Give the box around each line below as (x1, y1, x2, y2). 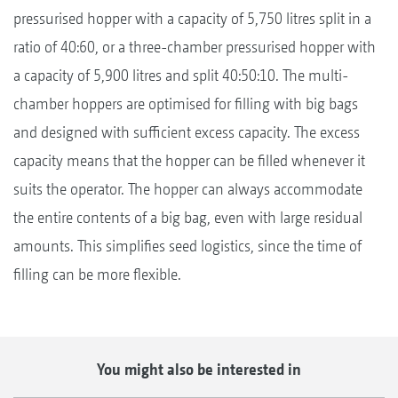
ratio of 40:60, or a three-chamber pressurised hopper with (13, 36, 376, 56)
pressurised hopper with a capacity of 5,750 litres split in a (13, 8, 371, 28)
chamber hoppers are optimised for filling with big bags (13, 93, 358, 113)
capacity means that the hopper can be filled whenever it (13, 150, 365, 170)
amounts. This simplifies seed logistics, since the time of (13, 235, 362, 255)
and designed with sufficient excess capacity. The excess (13, 122, 360, 141)
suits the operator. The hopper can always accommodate (13, 179, 362, 198)
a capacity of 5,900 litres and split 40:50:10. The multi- (13, 65, 348, 84)
